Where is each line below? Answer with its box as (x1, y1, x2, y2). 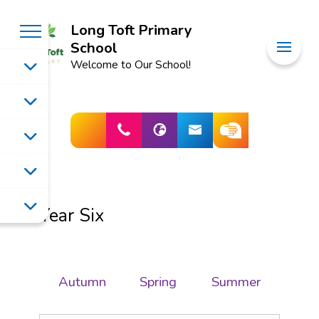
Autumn (58, 273, 106, 291)
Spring (140, 273, 177, 291)
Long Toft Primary (70, 20, 193, 40)
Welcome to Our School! (70, 57, 192, 73)
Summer (211, 273, 261, 291)
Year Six (39, 203, 104, 228)
